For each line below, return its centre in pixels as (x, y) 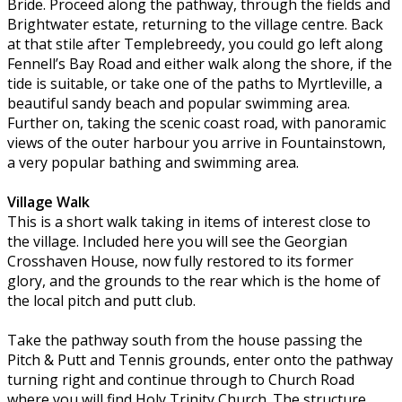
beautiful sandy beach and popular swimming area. (179, 104)
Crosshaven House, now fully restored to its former (180, 262)
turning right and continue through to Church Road (181, 380)
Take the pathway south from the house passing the (185, 341)
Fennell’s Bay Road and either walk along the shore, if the (200, 64)
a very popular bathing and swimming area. (153, 163)
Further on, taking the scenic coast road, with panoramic (197, 123)
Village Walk (48, 202)
